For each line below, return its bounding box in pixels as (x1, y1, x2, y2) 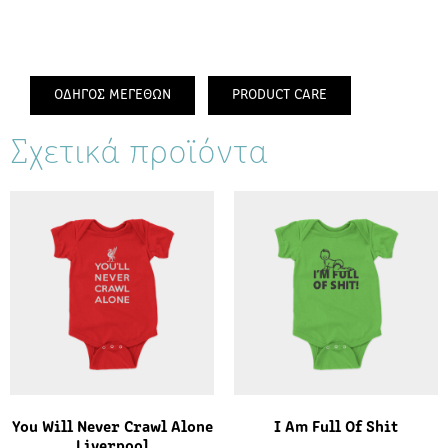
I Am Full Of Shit (274, 419, 398, 436)
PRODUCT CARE (232, 87, 327, 103)
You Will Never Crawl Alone (11, 419, 213, 436)
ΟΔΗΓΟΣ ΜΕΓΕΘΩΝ (54, 87, 171, 103)
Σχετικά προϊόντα (10, 135, 268, 172)
